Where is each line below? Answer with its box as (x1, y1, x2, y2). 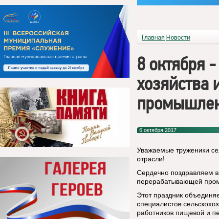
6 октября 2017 (139, 127, 176, 133)
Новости (166, 33, 190, 41)
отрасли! (137, 153, 165, 163)
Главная (142, 33, 165, 41)
